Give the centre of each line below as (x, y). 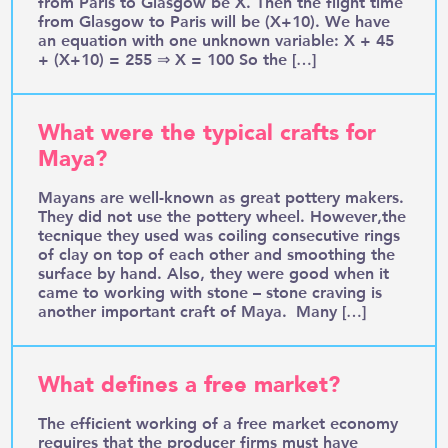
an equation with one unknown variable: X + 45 (216, 39)
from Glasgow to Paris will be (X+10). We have (214, 20)
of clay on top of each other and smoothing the (217, 253)
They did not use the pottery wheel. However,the (222, 215)
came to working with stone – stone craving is (210, 291)
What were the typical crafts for (207, 132)
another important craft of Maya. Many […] (202, 310)
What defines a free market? (189, 384)
